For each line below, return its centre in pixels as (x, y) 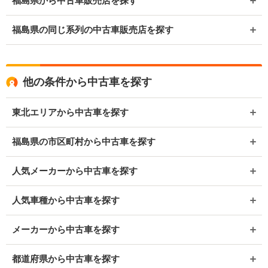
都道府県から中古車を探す (66, 259)
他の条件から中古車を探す (87, 82)
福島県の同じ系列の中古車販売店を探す (93, 30)
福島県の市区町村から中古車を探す (84, 141)
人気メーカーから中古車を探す (75, 171)
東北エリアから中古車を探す (70, 112)
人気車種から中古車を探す (66, 200)
